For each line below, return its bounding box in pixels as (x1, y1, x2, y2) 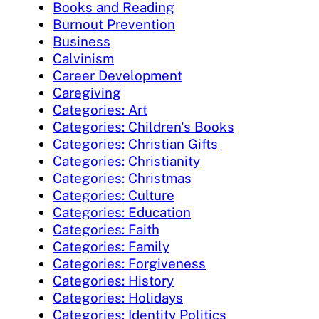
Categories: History (53, 272, 174, 288)
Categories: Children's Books (53, 118, 234, 135)
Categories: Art (53, 101, 147, 117)
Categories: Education (53, 204, 191, 220)
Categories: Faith (53, 221, 159, 237)
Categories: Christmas (53, 169, 192, 186)
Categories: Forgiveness (53, 255, 206, 271)
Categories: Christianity (53, 152, 200, 169)
